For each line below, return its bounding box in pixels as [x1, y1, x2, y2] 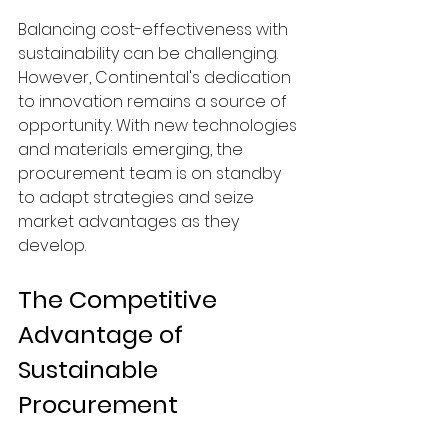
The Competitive [18, 282, 223, 316]
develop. [18, 233, 86, 257]
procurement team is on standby [18, 161, 285, 185]
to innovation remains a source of [18, 89, 291, 113]
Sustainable [18, 352, 164, 386]
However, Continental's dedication [18, 65, 295, 89]
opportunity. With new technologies [18, 113, 301, 137]
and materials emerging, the [18, 137, 247, 161]
